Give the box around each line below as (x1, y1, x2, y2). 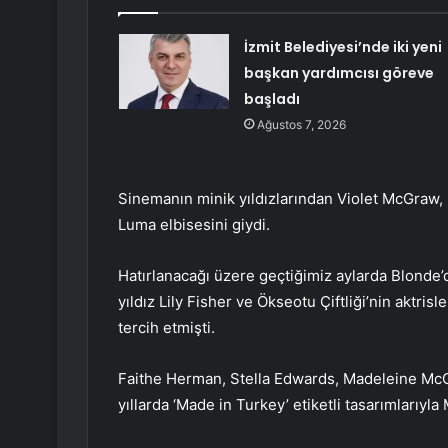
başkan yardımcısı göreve (243, 63, 434, 84)
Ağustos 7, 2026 (256, 117, 346, 133)
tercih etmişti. (118, 318, 215, 338)
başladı (243, 89, 300, 110)
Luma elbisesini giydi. (118, 215, 270, 235)
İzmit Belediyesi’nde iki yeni (243, 37, 442, 58)
